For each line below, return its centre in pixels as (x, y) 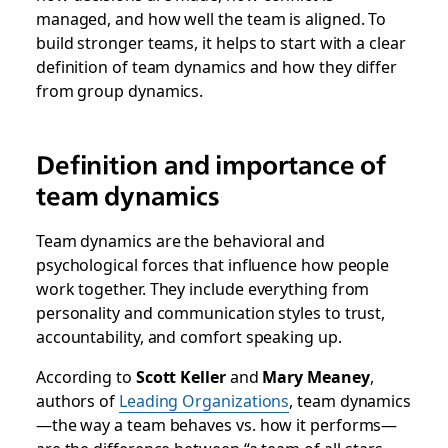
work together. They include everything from (202, 288)
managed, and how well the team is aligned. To (211, 18)
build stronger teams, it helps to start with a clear (220, 42)
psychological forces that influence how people (212, 264)
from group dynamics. (119, 90)
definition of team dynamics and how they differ (216, 66)
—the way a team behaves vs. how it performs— (216, 424)
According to (85, 376)
